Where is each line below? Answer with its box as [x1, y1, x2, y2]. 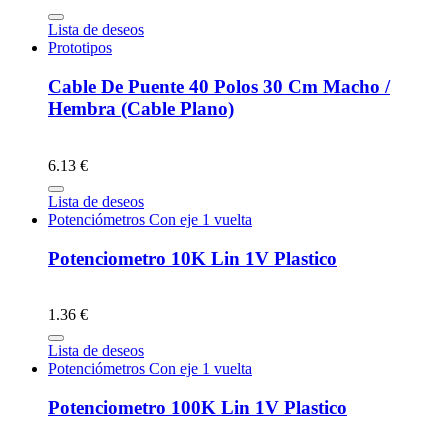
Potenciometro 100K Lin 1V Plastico [48, 396, 347, 418]
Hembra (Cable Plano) [48, 98, 234, 120]
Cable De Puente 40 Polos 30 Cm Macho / [48, 76, 390, 98]
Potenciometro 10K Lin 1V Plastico [48, 247, 337, 269]
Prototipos [48, 39, 112, 57]
